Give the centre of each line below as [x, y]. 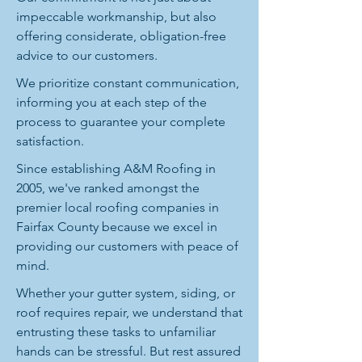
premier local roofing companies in [118, 207]
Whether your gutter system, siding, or [126, 293]
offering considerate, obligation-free [121, 36]
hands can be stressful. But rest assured [128, 351]
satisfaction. [50, 141]
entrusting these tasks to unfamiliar [116, 332]
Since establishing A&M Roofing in [116, 168]
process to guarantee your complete [121, 122]
